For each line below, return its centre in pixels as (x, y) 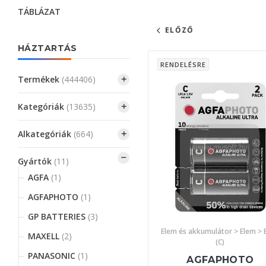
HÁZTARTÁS (47, 48)
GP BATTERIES (57, 216)
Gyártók (35, 161)
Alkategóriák (45, 134)
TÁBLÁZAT (39, 12)
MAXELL (44, 236)
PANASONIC (52, 256)
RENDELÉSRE (183, 64)
